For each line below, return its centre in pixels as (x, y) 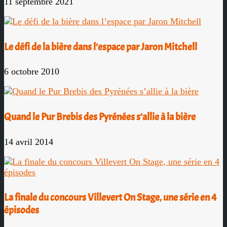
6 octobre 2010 (32, 72)
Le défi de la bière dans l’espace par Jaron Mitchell (101, 47)
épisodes (22, 210)
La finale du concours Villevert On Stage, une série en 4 (110, 198)
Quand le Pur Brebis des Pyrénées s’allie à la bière (100, 117)
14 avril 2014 (29, 142)
